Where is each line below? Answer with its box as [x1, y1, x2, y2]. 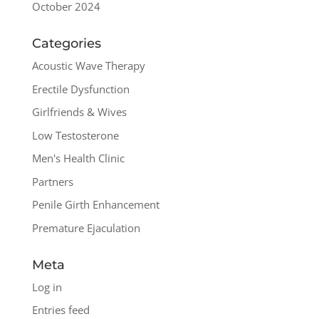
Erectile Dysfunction [31, 81, 130, 96]
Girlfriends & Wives [31, 105, 127, 120]
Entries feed [31, 303, 90, 318]
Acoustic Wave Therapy [31, 58, 145, 73]
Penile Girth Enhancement [31, 197, 159, 212]
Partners [31, 174, 73, 189]
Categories [31, 36, 101, 52]
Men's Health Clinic [31, 151, 125, 166]
